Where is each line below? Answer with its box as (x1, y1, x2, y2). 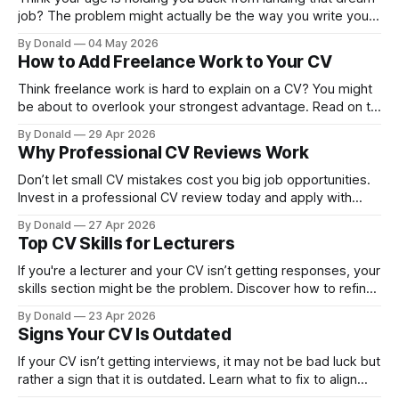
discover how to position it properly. (18, 117, 236, 133)
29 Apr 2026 (88, 127, 156, 141)
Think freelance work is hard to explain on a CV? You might (18, 81, 372, 97)
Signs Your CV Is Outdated (18, 324, 232, 345)
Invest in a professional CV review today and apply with (18, 190, 352, 206)
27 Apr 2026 (88, 218, 156, 232)
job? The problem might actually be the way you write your (18, 8, 373, 24)
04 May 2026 (88, 37, 159, 50)
